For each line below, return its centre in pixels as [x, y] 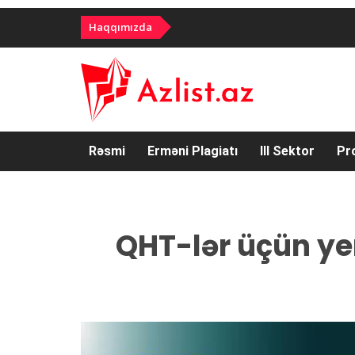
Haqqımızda [120, 27]
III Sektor [287, 151]
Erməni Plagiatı [193, 151]
